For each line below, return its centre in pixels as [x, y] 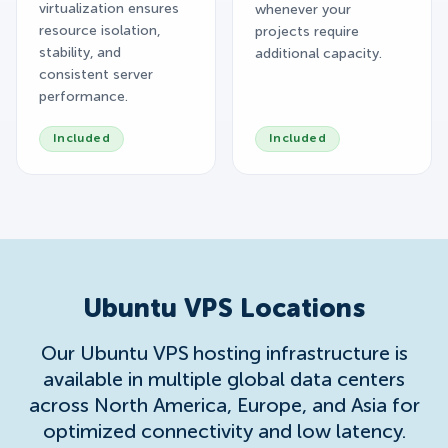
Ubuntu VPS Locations [224, 309]
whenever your [303, 9]
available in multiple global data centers [224, 380]
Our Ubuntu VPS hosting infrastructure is [224, 354]
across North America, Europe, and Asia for [224, 406]
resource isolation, [99, 30]
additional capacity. [318, 53]
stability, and [80, 52]
